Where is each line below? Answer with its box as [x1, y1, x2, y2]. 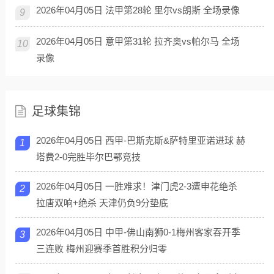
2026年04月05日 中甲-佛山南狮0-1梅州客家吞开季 [35, 227, 240, 238]
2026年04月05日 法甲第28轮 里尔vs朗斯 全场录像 [35, 5, 240, 16]
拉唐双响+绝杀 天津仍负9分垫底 [35, 198, 168, 209]
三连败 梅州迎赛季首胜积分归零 [35, 243, 167, 254]
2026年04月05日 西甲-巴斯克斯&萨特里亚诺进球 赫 [35, 135, 245, 146]
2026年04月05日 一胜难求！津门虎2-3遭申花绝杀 [35, 181, 237, 192]
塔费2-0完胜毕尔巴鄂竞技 [35, 152, 141, 163]
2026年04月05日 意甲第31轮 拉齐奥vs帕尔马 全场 [35, 36, 240, 47]
